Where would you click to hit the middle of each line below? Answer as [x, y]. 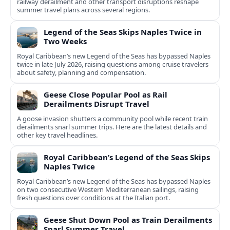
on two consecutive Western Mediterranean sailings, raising [108, 190]
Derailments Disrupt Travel [97, 104]
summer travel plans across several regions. [83, 10]
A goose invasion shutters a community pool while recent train [112, 119]
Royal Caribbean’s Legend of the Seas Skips [127, 157]
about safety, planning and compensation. [81, 73]
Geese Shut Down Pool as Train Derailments [128, 220]
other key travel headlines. [57, 135]
